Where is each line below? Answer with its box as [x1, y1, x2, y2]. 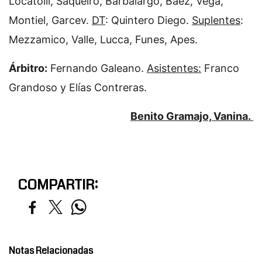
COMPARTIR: [18, 175, 98, 195]
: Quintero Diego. [105, 14, 192, 26]
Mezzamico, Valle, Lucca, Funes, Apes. [9, 33, 198, 46]
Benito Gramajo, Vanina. [130, 110, 253, 122]
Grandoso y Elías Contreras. [9, 81, 153, 94]
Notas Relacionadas [9, 244, 93, 257]
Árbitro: [9, 62, 47, 74]
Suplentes [192, 14, 240, 26]
